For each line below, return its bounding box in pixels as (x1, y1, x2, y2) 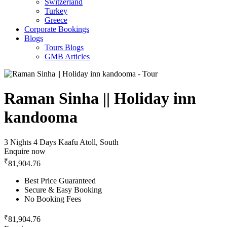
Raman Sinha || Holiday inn (4, 89, 196, 108)
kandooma (4, 108, 78, 127)
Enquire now (4, 146, 46, 156)
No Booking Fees (24, 195, 81, 204)
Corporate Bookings (24, 25, 89, 33)
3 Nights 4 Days (4, 137, 56, 146)
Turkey (45, 7, 67, 15)
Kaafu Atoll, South (58, 137, 119, 146)
